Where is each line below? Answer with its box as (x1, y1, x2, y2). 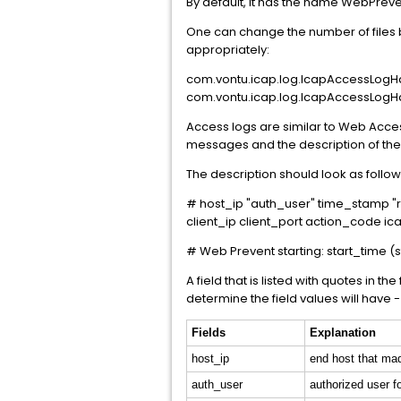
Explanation (309, 326, 376, 339)
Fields (191, 326, 226, 339)
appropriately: (186, 41, 269, 58)
